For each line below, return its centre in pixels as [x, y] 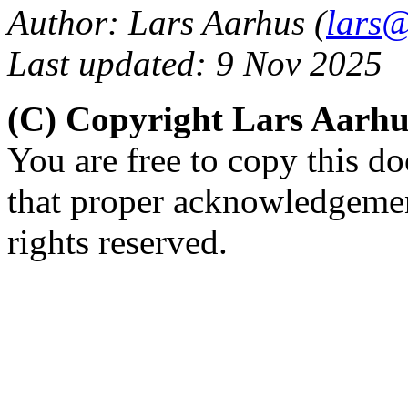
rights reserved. [117, 242]
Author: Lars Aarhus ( [167, 23]
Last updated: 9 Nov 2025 [195, 64]
